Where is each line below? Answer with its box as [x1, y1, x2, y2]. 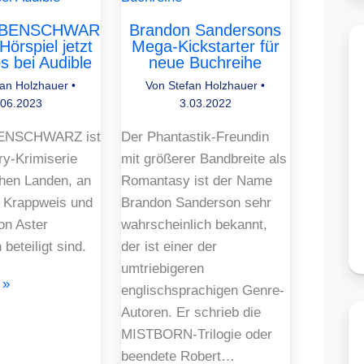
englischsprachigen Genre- [120, 282, 284, 298]
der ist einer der [120, 238, 217, 254]
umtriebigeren [120, 260, 204, 276]
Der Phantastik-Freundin [120, 128, 269, 145]
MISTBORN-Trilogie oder [120, 326, 272, 342]
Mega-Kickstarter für [131, 37, 279, 55]
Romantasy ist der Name [120, 172, 272, 188]
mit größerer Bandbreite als [120, 150, 287, 167]
